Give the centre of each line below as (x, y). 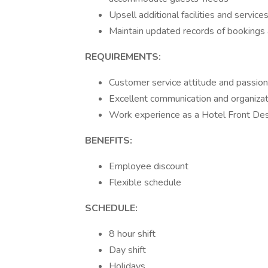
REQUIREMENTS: (123, 57)
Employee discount (149, 166)
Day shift (127, 250)
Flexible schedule (145, 182)
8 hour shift (132, 234)
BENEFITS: (109, 141)
